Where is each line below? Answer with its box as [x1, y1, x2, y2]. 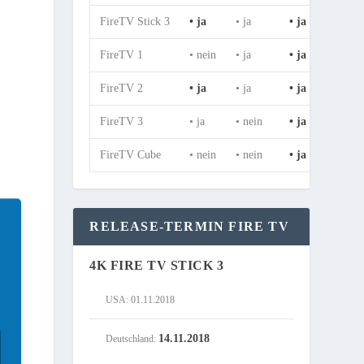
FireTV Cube [100, 149, 162, 162]
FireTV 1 [100, 49, 144, 62]
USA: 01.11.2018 [106, 294, 175, 306]
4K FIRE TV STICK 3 [89, 258, 224, 273]
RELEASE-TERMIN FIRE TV [89, 219, 289, 234]
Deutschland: [106, 333, 159, 345]
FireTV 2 [100, 82, 144, 95]
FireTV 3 [100, 115, 144, 128]
